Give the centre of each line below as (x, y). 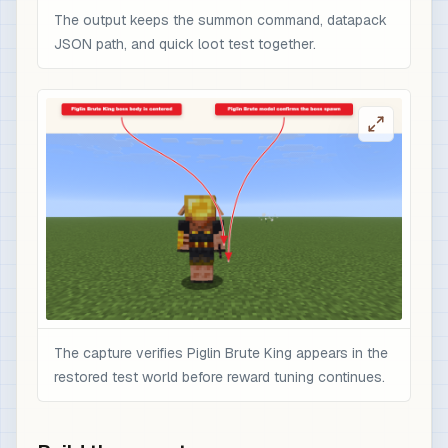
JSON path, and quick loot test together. (185, 43)
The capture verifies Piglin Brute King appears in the (221, 353)
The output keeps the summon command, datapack (220, 19)
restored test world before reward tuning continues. (219, 377)
